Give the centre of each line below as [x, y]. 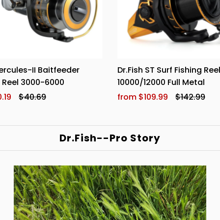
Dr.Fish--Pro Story [110, 138]
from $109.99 [142, 97]
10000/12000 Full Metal [161, 82]
